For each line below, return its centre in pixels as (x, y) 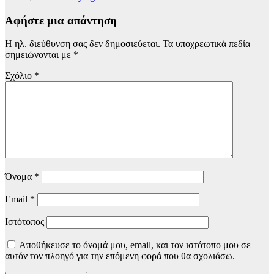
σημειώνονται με (39, 55)
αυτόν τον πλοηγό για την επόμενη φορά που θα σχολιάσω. (120, 256)
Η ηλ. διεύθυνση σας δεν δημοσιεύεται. (83, 44)
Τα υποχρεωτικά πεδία (206, 44)
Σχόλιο (20, 76)
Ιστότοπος (24, 222)
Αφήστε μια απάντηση (61, 20)
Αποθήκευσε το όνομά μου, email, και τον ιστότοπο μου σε (135, 245)
